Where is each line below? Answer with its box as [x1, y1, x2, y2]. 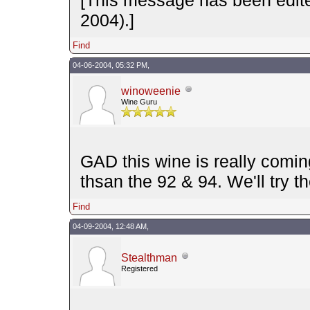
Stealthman [120, 251, 177, 264]
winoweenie [120, 84, 181, 97]
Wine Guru [120, 97, 157, 106]
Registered [120, 264, 158, 273]
